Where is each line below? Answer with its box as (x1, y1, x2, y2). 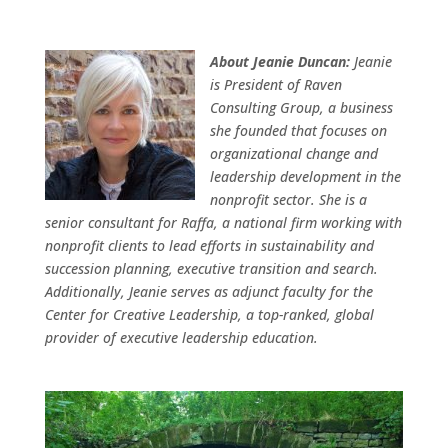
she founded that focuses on (209, 120, 387, 140)
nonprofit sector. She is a (209, 189, 367, 209)
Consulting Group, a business (209, 97, 393, 117)
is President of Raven (209, 74, 342, 94)
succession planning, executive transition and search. (44, 258, 378, 278)
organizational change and (209, 143, 378, 163)
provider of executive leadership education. (44, 327, 318, 347)
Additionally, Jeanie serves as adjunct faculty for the (44, 281, 373, 301)
